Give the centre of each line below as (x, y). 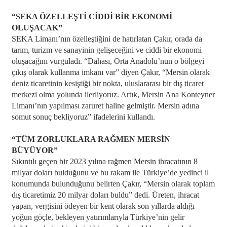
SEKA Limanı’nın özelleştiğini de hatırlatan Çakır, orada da (107, 39)
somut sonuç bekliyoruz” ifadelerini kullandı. (83, 117)
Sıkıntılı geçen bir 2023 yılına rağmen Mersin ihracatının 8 (104, 161)
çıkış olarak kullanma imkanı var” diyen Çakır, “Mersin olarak (110, 72)
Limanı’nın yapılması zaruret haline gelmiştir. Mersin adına (105, 106)
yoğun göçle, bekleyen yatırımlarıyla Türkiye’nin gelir (98, 217)
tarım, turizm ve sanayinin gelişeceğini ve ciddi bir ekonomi (106, 50)
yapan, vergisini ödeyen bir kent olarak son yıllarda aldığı (103, 206)
